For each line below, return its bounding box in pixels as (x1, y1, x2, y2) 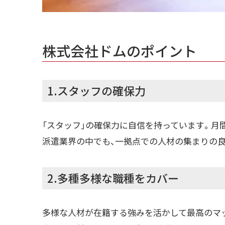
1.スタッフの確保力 (47, 82, 146, 99)
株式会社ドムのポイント (42, 40, 197, 61)
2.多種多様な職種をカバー (47, 170, 179, 186)
